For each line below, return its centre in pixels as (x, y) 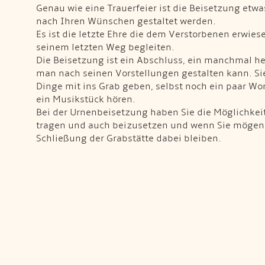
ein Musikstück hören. (86, 99)
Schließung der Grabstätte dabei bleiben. (129, 138)
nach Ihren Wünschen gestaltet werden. (126, 21)
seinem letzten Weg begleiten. (105, 47)
